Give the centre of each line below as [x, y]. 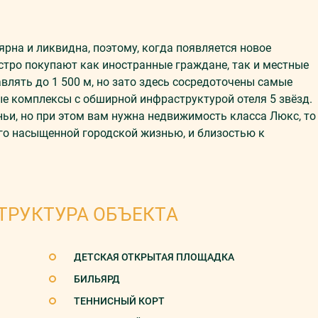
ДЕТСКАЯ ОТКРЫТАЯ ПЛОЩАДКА [154, 257]
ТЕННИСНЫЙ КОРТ [119, 301]
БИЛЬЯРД [97, 279]
